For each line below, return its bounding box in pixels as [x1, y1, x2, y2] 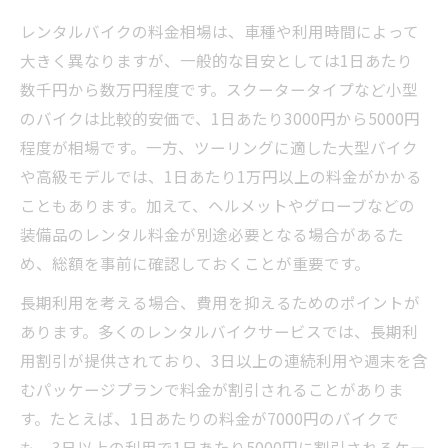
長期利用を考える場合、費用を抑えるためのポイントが [20, 291, 420, 313]
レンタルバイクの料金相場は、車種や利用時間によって [20, 20, 419, 42]
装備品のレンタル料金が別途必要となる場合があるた [20, 223, 404, 245]
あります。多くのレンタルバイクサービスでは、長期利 [20, 320, 418, 342]
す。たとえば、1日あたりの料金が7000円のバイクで [20, 407, 399, 429]
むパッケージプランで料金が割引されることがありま [20, 378, 404, 400]
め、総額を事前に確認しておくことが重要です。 [20, 252, 370, 274]
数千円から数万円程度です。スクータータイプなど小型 [20, 78, 418, 100]
